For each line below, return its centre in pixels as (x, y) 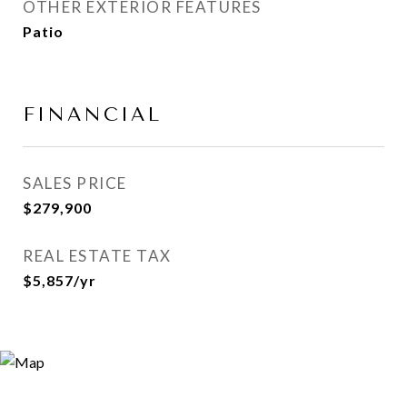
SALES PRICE (75, 183)
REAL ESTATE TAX (97, 256)
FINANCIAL (92, 114)
